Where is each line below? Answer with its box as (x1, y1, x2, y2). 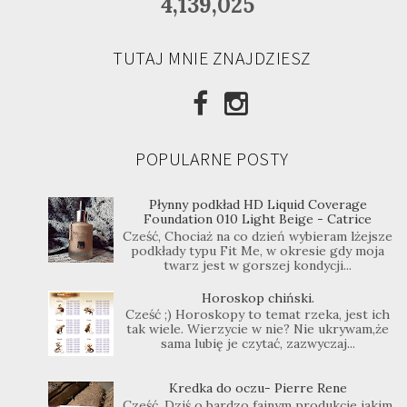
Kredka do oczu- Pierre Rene (168, 380, 347, 397)
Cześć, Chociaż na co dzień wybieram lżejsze (123, 227, 393, 244)
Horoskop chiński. (201, 289, 314, 306)
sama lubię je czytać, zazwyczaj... (160, 335, 355, 352)
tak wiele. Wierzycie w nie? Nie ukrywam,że (126, 321, 390, 338)
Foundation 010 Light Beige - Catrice (144, 211, 372, 228)
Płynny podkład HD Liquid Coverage (148, 196, 367, 213)
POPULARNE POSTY (135, 147, 289, 171)
